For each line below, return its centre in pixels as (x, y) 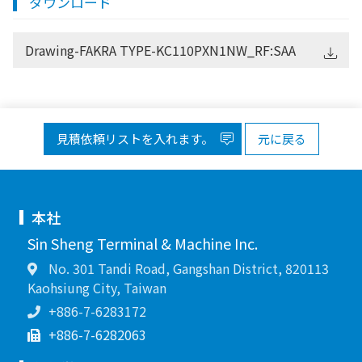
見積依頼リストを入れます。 (136, 138)
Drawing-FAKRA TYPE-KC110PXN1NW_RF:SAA (160, 50)
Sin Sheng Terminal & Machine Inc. (143, 243)
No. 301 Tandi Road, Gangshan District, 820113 (187, 268)
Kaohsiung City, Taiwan (97, 287)
